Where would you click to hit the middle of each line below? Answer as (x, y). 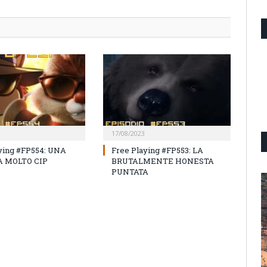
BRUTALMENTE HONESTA (163, 161)
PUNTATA (130, 171)
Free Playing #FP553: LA (157, 150)
